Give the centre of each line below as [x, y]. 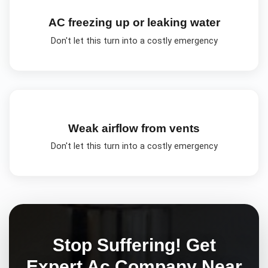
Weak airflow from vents [134, 128]
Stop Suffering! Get [134, 244]
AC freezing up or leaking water [134, 23]
